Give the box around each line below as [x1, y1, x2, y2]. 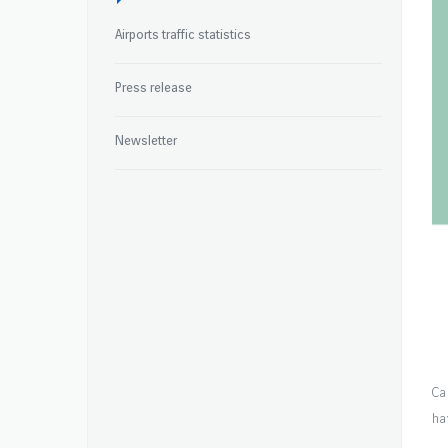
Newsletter [115, 134, 177, 148]
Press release [115, 81, 192, 95]
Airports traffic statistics [115, 28, 251, 42]
